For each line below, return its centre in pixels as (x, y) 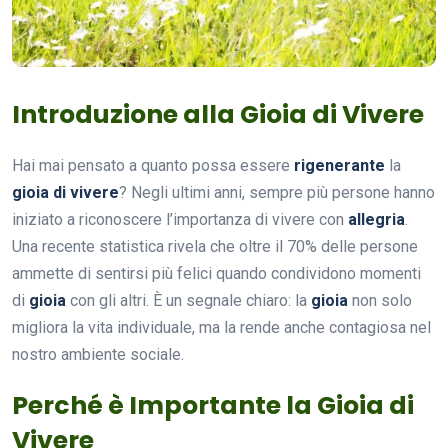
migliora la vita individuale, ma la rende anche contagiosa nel (221, 327)
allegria (376, 219)
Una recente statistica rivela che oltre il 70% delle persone (215, 246)
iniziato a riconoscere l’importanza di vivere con (180, 219)
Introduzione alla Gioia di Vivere (218, 114)
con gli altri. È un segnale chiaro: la (188, 300)
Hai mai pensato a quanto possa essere (153, 165)
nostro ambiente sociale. (98, 354)
